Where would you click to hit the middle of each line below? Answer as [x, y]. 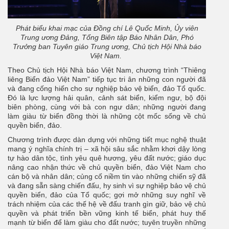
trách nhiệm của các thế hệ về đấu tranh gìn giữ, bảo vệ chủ [107, 204]
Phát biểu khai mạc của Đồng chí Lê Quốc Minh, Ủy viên [107, 28]
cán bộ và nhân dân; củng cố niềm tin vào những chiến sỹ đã [107, 176]
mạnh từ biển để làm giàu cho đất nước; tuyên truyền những [107, 222]
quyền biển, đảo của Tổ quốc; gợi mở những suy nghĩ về [107, 194]
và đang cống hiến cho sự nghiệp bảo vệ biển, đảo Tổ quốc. [107, 88]
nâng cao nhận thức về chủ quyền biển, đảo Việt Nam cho [107, 167]
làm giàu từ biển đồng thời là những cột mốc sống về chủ [107, 116]
